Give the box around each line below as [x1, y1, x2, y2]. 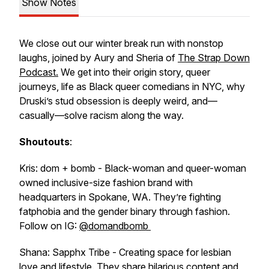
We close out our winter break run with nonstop [19, 37, 223, 49]
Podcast [19, 66, 56, 78]
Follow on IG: [19, 220, 79, 232]
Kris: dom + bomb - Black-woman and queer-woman [19, 162, 246, 174]
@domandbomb [79, 220, 151, 232]
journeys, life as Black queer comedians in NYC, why [19, 80, 245, 92]
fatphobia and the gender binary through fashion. [19, 205, 230, 217]
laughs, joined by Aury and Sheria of [19, 52, 178, 64]
